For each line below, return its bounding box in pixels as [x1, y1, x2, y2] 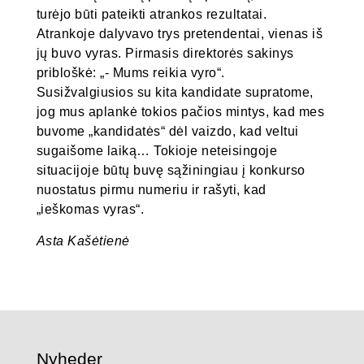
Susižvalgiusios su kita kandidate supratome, [36, 84, 314, 99]
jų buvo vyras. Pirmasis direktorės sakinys [36, 45, 294, 60]
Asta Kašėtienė [36, 233, 130, 248]
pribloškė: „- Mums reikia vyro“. [36, 65, 225, 80]
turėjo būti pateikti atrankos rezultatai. [36, 6, 267, 21]
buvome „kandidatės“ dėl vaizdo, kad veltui [36, 123, 299, 138]
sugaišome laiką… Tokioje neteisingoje [36, 143, 278, 158]
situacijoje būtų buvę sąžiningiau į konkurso [36, 162, 305, 177]
